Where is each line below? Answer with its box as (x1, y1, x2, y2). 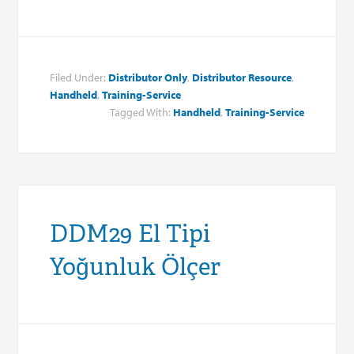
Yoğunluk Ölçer (50, 250, 221, 282)
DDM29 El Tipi (50, 217, 211, 249)
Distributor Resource (192, 70, 292, 85)
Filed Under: (50, 70, 109, 85)
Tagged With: (109, 104, 173, 119)
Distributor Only (108, 70, 188, 85)
